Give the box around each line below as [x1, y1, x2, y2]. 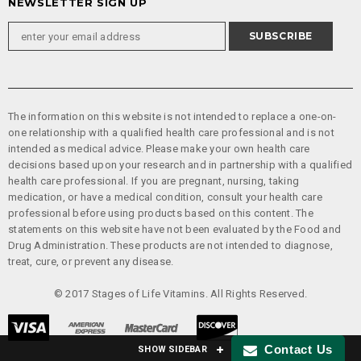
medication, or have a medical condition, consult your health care [8, 191, 322, 204]
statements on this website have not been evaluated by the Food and [8, 223, 342, 236]
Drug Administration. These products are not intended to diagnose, [8, 239, 333, 252]
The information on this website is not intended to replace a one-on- [8, 110, 337, 123]
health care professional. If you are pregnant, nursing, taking [8, 175, 300, 188]
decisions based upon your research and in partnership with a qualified [8, 159, 353, 172]
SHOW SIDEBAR [138, 344, 207, 355]
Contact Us [256, 342, 333, 357]
